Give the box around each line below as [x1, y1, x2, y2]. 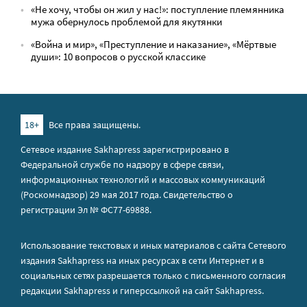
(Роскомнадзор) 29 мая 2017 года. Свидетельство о [21, 188, 233, 201]
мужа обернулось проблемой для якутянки [31, 15, 222, 28]
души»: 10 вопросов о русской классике [31, 50, 206, 63]
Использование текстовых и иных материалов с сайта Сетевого [21, 239, 286, 251]
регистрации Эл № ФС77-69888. [21, 204, 151, 216]
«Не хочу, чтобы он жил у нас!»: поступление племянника [31, 3, 284, 16]
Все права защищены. [47, 119, 140, 131]
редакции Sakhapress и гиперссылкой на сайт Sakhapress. [21, 284, 264, 297]
